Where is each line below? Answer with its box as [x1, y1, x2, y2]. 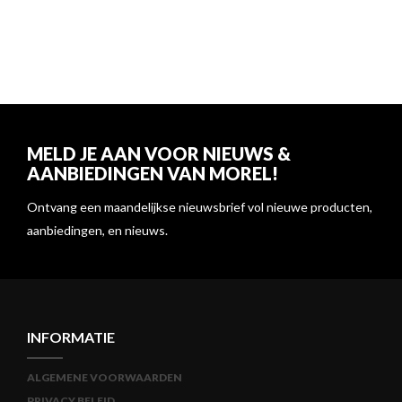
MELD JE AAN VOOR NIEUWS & [27, 143, 291, 165]
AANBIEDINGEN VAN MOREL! [27, 162, 278, 185]
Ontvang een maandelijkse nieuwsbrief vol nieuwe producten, [27, 199, 372, 215]
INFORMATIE [27, 328, 115, 346]
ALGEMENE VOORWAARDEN [27, 371, 182, 385]
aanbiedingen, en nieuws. [27, 223, 168, 239]
